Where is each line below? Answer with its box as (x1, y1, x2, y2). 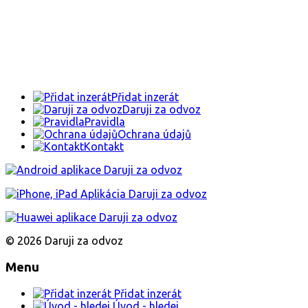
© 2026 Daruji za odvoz (5, 234, 123, 247)
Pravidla (85, 115, 125, 128)
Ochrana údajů (118, 127, 191, 140)
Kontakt (84, 140, 124, 153)
